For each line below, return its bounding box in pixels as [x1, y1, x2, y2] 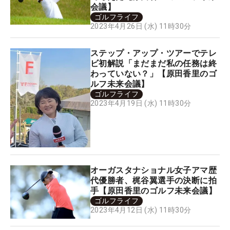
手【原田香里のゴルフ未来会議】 [90, 186, 217, 196]
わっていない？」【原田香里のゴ [90, 69, 217, 79]
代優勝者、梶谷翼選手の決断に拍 [90, 176, 217, 186]
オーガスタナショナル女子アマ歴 [90, 165, 217, 176]
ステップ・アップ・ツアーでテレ [90, 48, 217, 59]
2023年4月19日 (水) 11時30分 [90, 99, 191, 108]
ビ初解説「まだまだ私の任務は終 [90, 59, 217, 69]
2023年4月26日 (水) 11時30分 [90, 22, 191, 31]
